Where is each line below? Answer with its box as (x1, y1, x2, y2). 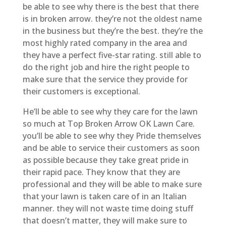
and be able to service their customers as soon (22, 142, 200, 153)
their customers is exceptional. (22, 85, 140, 97)
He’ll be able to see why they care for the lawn (22, 105, 198, 117)
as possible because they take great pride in (22, 154, 189, 165)
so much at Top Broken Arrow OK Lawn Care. (22, 118, 195, 129)
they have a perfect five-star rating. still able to (22, 49, 201, 61)
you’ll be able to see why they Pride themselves (22, 130, 201, 141)
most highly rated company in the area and (22, 37, 187, 48)
